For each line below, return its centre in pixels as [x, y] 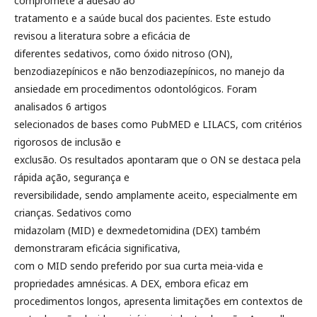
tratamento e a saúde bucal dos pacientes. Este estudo [143, 18]
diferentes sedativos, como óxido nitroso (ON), [123, 53]
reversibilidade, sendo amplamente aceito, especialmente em [156, 195]
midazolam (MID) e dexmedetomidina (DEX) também [137, 230]
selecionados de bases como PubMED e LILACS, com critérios [158, 124]
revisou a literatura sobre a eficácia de [102, 36]
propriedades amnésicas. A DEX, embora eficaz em [131, 283]
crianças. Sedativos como [73, 213]
